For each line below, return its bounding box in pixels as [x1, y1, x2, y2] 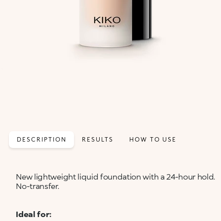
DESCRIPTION [17, 136, 67, 143]
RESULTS [82, 136, 113, 143]
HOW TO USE [129, 136, 177, 143]
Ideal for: [16, 209, 52, 219]
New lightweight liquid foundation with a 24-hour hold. [16, 172, 216, 181]
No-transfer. [16, 181, 59, 190]
